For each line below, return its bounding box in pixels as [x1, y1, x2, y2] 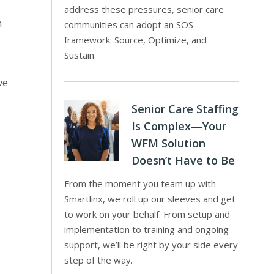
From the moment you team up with [64, 177, 217, 190]
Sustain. [64, 49, 97, 61]
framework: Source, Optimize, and [64, 34, 207, 46]
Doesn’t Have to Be [131, 153, 235, 168]
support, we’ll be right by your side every [64, 239, 239, 251]
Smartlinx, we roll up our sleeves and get [64, 193, 236, 205]
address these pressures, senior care [64, 3, 224, 15]
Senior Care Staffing [131, 102, 239, 116]
